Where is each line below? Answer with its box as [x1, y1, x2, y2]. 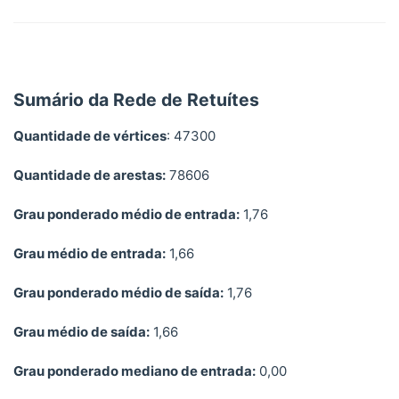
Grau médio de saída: [13, 323, 150, 341]
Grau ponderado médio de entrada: [13, 206, 240, 224]
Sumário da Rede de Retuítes [13, 89, 259, 111]
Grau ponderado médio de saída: [13, 284, 224, 302]
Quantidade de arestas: [13, 167, 166, 184]
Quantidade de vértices [13, 127, 167, 145]
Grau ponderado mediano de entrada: [13, 362, 256, 380]
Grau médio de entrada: [13, 245, 166, 263]
